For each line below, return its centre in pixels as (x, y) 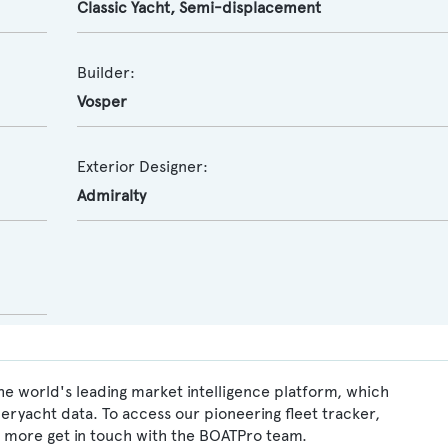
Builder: (105, 72)
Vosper (101, 101)
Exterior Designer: (142, 166)
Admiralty (111, 195)
